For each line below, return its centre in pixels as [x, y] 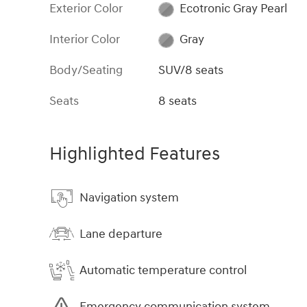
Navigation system [129, 197]
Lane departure [121, 234]
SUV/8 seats [191, 71]
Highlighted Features [135, 155]
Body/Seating [86, 71]
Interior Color [85, 40]
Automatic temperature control [163, 270]
